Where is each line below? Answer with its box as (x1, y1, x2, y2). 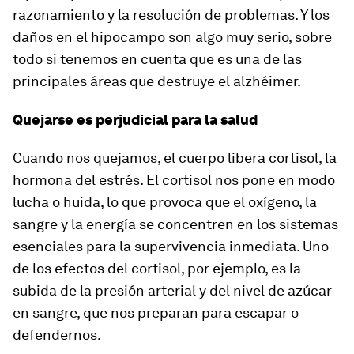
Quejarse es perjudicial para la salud (13, 111, 258, 128)
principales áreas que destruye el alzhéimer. (13, 73, 301, 89)
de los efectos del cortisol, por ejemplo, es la (13, 260, 301, 277)
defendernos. (13, 326, 101, 343)
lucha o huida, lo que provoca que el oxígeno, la (13, 194, 317, 210)
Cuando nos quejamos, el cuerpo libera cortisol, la (13, 149, 337, 166)
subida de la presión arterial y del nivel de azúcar (13, 282, 332, 299)
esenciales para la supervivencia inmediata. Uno (13, 238, 329, 254)
